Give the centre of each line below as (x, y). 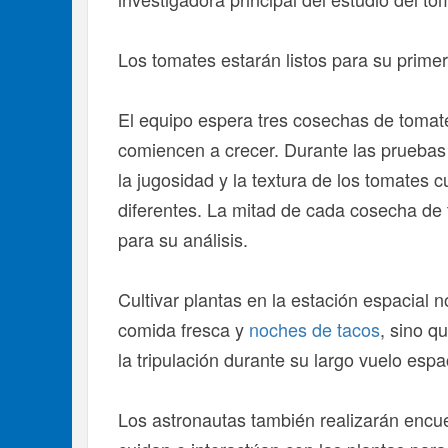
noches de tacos (314, 329)
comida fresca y (183, 329)
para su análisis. (183, 239)
